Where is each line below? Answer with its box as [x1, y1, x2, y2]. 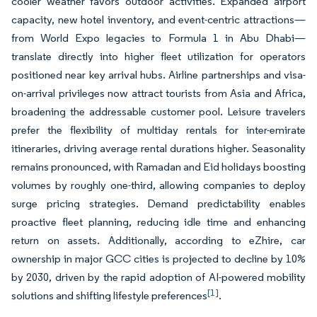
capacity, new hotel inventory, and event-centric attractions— [11, 13, 306, 26]
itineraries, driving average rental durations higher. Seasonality [11, 142, 306, 155]
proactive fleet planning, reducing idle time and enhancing [11, 215, 306, 229]
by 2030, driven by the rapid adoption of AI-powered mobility [11, 270, 306, 284]
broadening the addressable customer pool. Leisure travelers [11, 105, 306, 118]
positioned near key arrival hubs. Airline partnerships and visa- [11, 68, 306, 81]
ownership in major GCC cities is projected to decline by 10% [11, 252, 306, 265]
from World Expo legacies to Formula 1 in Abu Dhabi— [11, 31, 306, 45]
